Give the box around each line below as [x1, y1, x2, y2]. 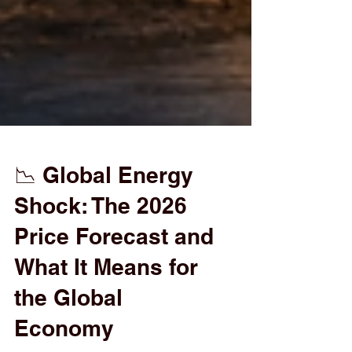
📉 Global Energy [14, 193, 193, 219]
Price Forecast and [14, 255, 214, 280]
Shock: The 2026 [14, 224, 187, 250]
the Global [14, 316, 123, 342]
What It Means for [14, 285, 198, 311]
